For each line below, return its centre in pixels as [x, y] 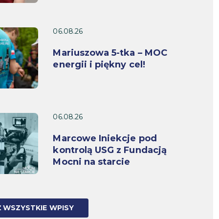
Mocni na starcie [92, 162]
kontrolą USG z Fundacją [110, 150]
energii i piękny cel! [99, 65]
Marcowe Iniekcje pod [105, 139]
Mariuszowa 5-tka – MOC [110, 53]
